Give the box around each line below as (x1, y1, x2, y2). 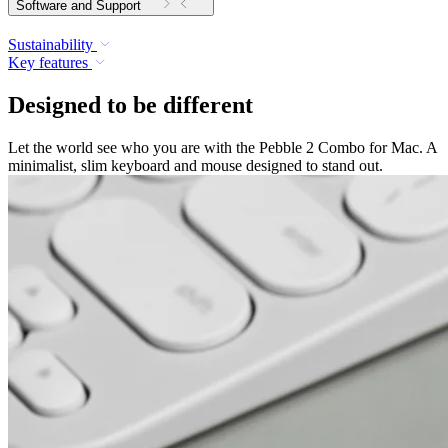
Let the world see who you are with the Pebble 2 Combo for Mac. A (8, 138, 437, 156)
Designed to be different (8, 92, 253, 119)
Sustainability (8, 36, 93, 54)
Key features (8, 54, 88, 72)
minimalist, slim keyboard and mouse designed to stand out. (8, 156, 383, 174)
